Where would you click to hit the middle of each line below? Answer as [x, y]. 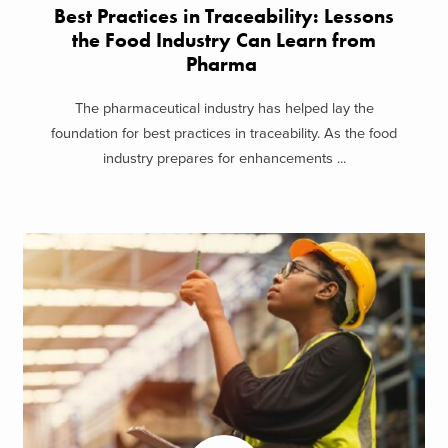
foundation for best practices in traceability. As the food [224, 134]
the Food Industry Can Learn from [224, 40]
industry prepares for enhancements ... [224, 159]
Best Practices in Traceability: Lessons [224, 16]
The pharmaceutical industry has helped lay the [224, 109]
